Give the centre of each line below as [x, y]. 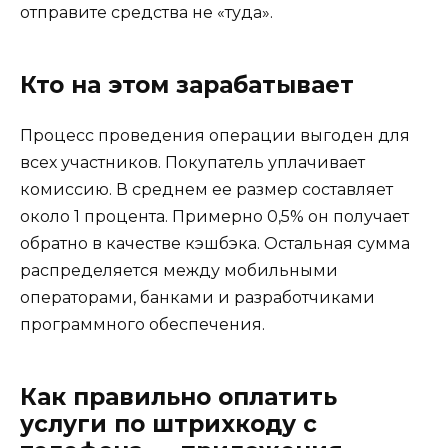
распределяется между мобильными [179, 270]
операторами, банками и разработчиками [197, 297]
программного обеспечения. [142, 324]
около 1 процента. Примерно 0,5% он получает [214, 216]
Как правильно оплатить [178, 396]
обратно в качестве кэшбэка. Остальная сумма [215, 243]
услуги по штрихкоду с [168, 423]
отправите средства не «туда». [146, 12]
